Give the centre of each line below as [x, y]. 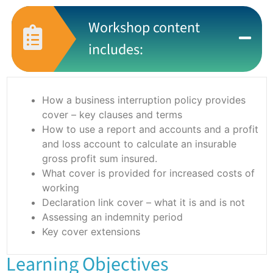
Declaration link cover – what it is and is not [144, 202]
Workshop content [144, 27]
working [61, 187]
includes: [116, 49]
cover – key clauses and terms [112, 114]
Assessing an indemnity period [112, 217]
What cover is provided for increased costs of [148, 173]
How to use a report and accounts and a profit [150, 129]
